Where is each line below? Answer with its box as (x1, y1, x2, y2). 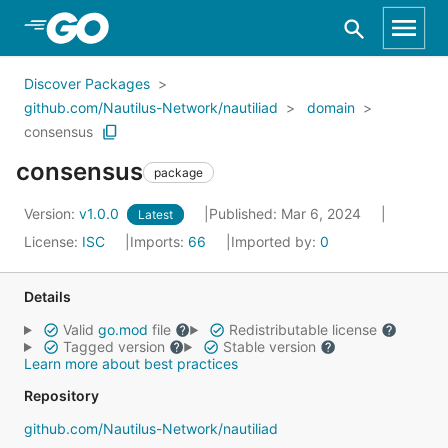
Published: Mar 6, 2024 (209, 205, 365, 222)
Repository (24, 387, 99, 404)
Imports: (130, 233, 188, 250)
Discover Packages (24, 75, 150, 92)
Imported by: (231, 233, 320, 250)
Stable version (218, 338, 320, 355)
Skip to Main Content (40, 17, 202, 37)
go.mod (97, 321, 148, 338)
